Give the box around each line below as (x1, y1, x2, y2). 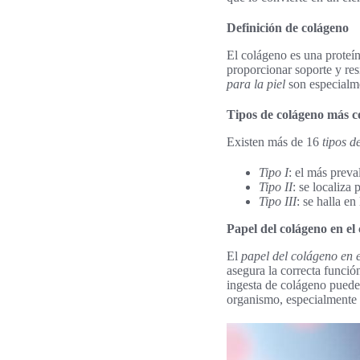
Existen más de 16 (227, 135, 322, 149)
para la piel (227, 77, 285, 91)
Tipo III (259, 194, 297, 208)
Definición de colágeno (227, 21, 349, 35)
